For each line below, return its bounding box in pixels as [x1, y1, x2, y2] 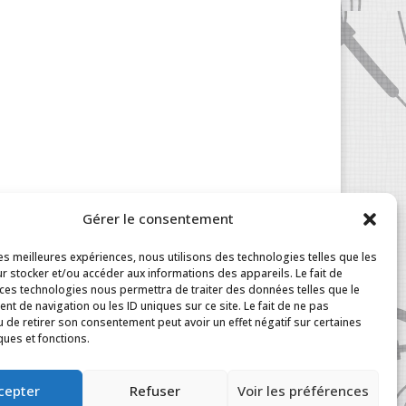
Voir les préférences [237, 381, 369, 400]
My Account [14, 334, 96, 355]
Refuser [130, 381, 181, 400]
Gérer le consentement [82, 209, 235, 227]
